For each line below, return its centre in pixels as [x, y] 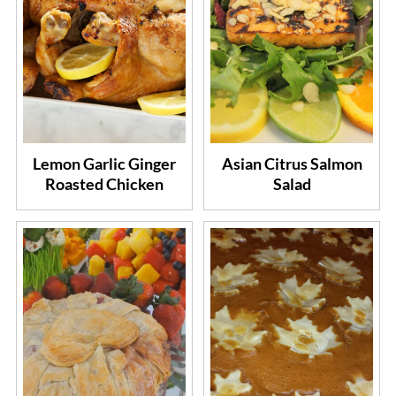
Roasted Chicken [104, 184]
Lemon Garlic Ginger [104, 164]
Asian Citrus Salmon [292, 164]
